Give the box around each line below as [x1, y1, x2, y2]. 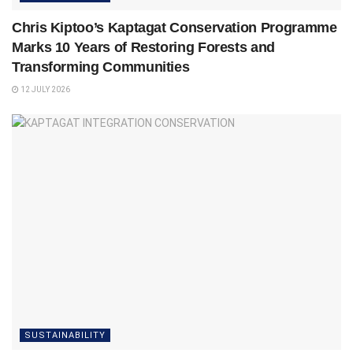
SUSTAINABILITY [24, 329, 106, 340]
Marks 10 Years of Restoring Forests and [12, 39, 275, 56]
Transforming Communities [12, 59, 190, 76]
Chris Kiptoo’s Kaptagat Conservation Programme [12, 20, 337, 36]
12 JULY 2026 [19, 85, 70, 95]
